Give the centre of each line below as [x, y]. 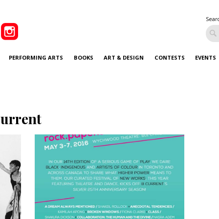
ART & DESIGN [124, 57]
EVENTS [206, 57]
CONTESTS [169, 57]
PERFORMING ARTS [36, 57]
